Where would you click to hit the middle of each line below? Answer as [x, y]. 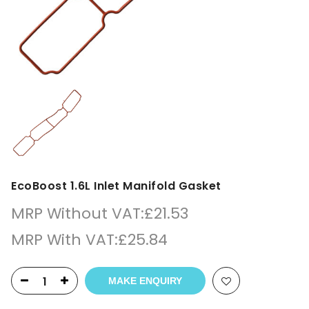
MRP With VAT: [64, 240]
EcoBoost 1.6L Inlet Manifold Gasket [116, 186]
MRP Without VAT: [78, 213]
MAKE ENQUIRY [145, 281]
